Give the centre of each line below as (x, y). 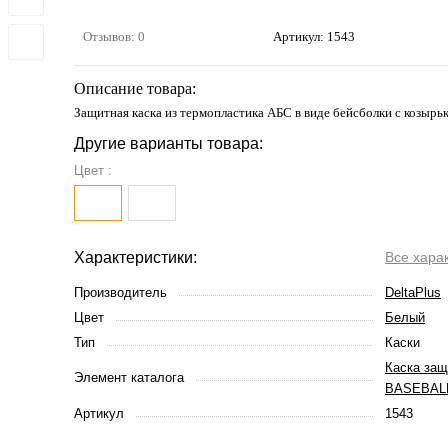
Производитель (120, 293)
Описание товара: (135, 89)
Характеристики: (135, 258)
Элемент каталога (129, 378)
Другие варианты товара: (168, 144)
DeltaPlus (413, 293)
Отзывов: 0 (114, 37)
